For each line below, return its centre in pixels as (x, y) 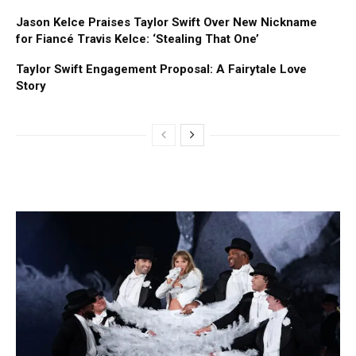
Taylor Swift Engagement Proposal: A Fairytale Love (161, 70)
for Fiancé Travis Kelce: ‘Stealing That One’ (137, 39)
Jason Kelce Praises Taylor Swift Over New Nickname (166, 23)
